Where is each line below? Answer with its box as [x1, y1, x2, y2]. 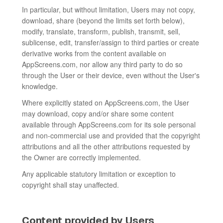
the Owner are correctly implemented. [22, 152, 141, 162]
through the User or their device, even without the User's [22, 70, 200, 80]
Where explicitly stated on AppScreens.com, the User [22, 98, 189, 108]
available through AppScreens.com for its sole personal [22, 119, 196, 129]
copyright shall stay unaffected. [22, 180, 119, 190]
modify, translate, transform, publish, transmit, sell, [22, 26, 180, 36]
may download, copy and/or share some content [22, 109, 174, 118]
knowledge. [22, 81, 58, 91]
